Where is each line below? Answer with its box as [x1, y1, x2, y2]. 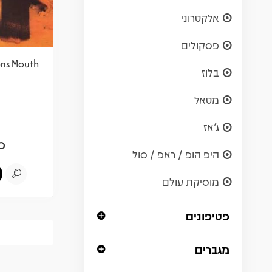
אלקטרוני [181, 10, 219, 25]
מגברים [195, 240, 229, 257]
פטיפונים [186, 207, 229, 223]
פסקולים [181, 37, 219, 52]
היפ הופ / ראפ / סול [132, 146, 219, 161]
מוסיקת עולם [162, 174, 219, 189]
